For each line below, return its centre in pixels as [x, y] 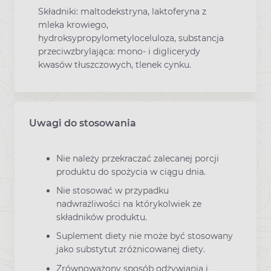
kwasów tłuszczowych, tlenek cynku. [115, 64]
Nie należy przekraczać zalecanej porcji [138, 158]
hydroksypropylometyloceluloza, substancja [131, 38]
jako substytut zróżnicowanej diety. [131, 250]
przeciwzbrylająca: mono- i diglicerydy [119, 51]
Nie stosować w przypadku [113, 191]
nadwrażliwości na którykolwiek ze [129, 204]
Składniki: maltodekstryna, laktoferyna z [122, 11]
